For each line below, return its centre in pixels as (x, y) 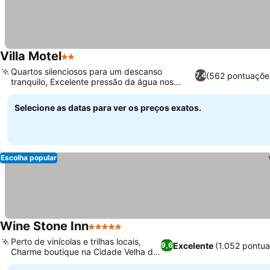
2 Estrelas (83, 63)
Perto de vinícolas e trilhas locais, (76, 241)
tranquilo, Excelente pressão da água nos (92, 82)
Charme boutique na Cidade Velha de (84, 252)
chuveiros (30, 92)
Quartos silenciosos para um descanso (86, 71)
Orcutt (24, 262)
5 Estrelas (111, 233)
